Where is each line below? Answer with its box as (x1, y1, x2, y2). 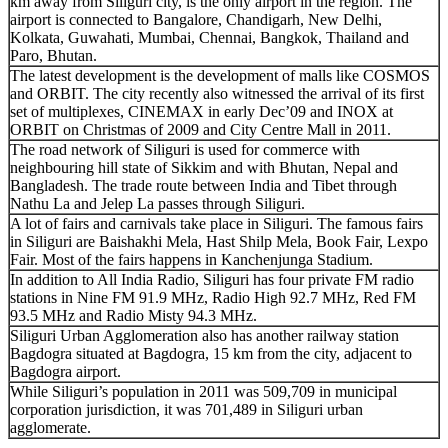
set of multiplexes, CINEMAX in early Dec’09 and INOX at (10, 102, 393, 120)
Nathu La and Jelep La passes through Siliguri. (10, 194, 305, 212)
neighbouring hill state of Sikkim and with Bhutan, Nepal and (10, 158, 398, 176)
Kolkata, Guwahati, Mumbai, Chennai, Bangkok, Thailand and (10, 28, 409, 46)
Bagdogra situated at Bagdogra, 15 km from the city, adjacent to (10, 344, 412, 362)
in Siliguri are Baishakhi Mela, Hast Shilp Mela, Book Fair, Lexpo (10, 232, 428, 250)
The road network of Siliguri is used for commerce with (10, 140, 360, 158)
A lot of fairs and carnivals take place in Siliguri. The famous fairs (10, 214, 423, 232)
